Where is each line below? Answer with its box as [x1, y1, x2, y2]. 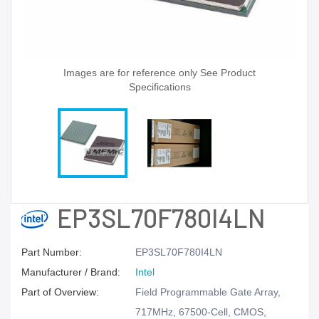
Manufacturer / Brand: [21, 266, 120, 278]
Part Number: [21, 246, 82, 258]
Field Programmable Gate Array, [135, 286, 281, 298]
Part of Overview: [21, 286, 99, 298]
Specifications [128, 81, 191, 93]
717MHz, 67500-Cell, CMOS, [135, 306, 266, 318]
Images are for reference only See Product [63, 67, 256, 78]
